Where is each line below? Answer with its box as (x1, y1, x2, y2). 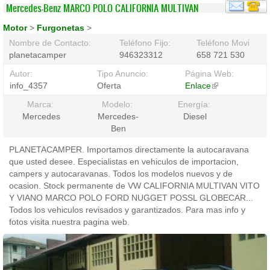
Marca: (27, 99, 56, 109)
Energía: (177, 99, 213, 109)
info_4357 (10, 81, 48, 90)
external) (210, 105, 245, 115)
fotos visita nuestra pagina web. (9, 217, 130, 227)
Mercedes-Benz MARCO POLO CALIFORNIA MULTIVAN (6, 1, 198, 14)
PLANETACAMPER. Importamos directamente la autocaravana (9, 145, 249, 154)
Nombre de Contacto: (9, 38, 93, 48)
